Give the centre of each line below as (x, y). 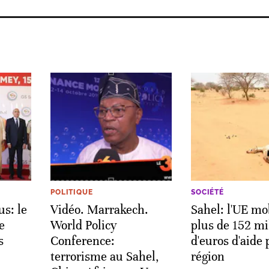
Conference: (83, 241)
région (208, 256)
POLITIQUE (72, 192)
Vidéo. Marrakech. (99, 210)
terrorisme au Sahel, (105, 256)
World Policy (84, 225)
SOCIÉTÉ (207, 192)
